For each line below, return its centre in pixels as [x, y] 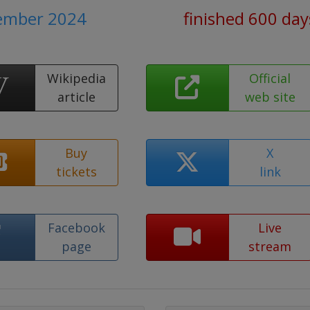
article [76, 97]
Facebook [76, 228]
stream [270, 246]
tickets [76, 172]
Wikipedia [76, 78]
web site [270, 97]
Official [270, 78]
